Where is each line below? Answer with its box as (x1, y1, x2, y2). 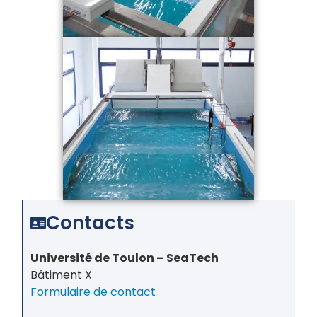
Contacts (46, 209, 135, 236)
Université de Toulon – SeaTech (30, 249, 219, 266)
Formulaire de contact (30, 283, 156, 300)
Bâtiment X (30, 266, 93, 283)
